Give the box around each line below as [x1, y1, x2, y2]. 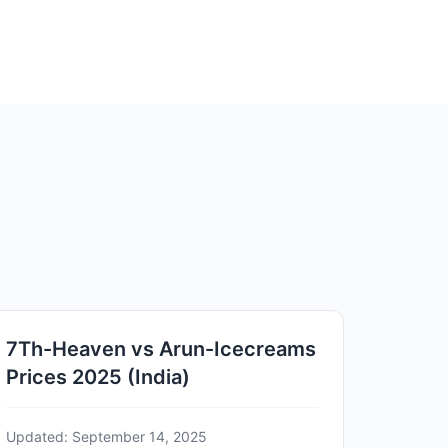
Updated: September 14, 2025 [6, 427, 208, 445]
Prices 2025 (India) [6, 364, 191, 389]
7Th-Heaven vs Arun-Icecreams [6, 336, 317, 361]
